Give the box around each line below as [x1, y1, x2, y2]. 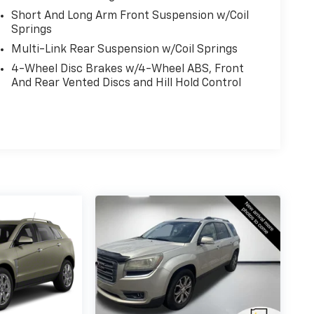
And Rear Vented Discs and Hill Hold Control [11, 78, 241, 90]
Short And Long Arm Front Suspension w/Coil [11, 11, 249, 22]
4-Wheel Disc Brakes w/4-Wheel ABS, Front [11, 64, 244, 76]
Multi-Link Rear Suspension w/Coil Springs [11, 44, 238, 56]
